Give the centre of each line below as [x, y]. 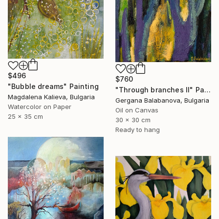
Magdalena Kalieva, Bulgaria [51, 97]
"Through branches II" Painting [207, 90]
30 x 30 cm [133, 120]
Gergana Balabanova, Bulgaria [162, 100]
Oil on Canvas [137, 110]
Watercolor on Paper [40, 107]
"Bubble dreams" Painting [53, 87]
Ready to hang [138, 130]
